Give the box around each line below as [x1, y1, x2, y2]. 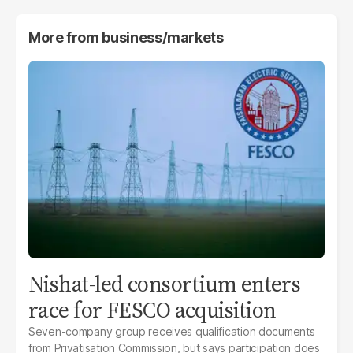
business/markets [102, 28, 224, 46]
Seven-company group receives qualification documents [28, 324, 315, 338]
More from [28, 28, 102, 46]
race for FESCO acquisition [28, 294, 277, 325]
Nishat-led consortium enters [28, 268, 301, 299]
